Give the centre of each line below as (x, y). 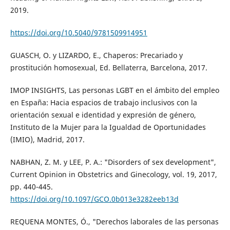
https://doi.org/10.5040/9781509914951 (79, 33)
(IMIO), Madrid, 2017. (47, 140)
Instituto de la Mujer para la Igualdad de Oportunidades (108, 127)
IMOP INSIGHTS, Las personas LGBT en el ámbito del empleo (114, 90)
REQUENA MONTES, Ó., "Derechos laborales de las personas (114, 222)
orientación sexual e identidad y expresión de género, (103, 115)
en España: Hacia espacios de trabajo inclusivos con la (103, 103)
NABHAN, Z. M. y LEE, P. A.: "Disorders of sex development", (113, 162)
